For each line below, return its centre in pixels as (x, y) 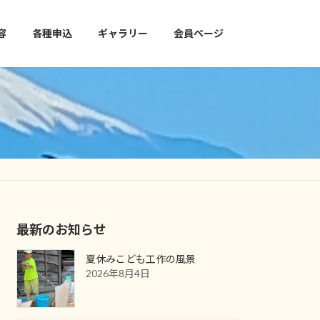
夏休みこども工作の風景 (141, 259)
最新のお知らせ (62, 229)
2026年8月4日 (118, 273)
